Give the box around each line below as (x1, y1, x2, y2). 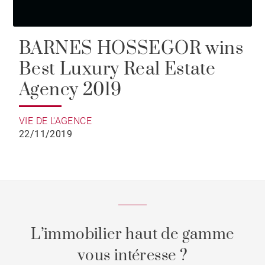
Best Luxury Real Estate (19, 58, 216, 81)
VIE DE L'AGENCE (19, 115, 92, 127)
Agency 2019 (19, 79, 122, 102)
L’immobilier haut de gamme (31, 225, 234, 245)
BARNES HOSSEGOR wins (19, 37, 243, 60)
